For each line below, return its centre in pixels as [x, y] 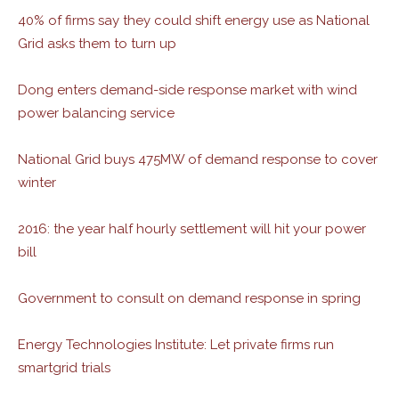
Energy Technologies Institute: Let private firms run [176, 345]
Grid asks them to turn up [97, 44]
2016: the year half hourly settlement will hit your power [192, 229]
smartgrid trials [64, 368]
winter [37, 183]
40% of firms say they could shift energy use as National [194, 20]
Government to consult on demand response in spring [189, 298]
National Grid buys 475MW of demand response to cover [198, 159]
